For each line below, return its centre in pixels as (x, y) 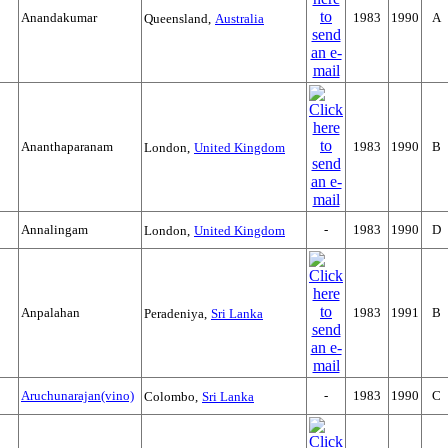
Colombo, (171, 396)
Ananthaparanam (67, 146)
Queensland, (177, 18)
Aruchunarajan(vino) (77, 395)
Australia (239, 18)
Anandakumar (59, 17)
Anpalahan (50, 312)
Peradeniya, (175, 313)
